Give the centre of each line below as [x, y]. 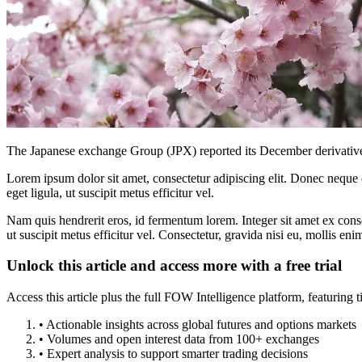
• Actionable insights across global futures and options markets [198, 325]
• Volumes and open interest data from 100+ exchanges [179, 339]
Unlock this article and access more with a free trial [174, 266]
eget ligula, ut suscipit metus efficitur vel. [110, 192]
